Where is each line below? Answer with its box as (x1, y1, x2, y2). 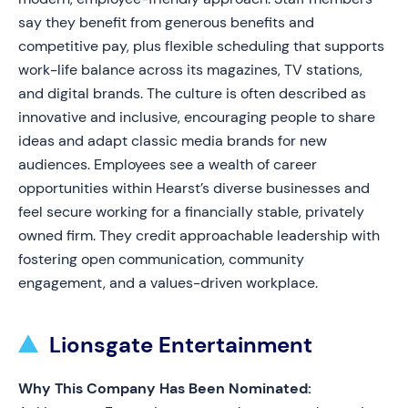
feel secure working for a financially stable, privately (18, 202, 364, 221)
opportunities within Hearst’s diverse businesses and (18, 178, 370, 198)
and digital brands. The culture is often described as (18, 84, 366, 103)
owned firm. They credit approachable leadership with (18, 226, 380, 245)
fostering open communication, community (18, 250, 304, 269)
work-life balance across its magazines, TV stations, (18, 60, 362, 79)
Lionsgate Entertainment (49, 331, 312, 359)
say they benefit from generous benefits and (18, 13, 314, 32)
